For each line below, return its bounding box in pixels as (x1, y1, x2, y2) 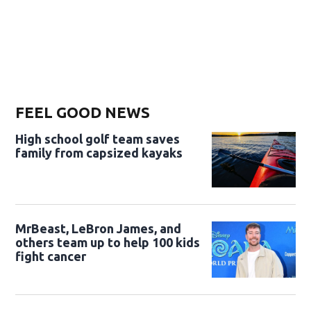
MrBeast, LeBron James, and (15, 221, 182, 236)
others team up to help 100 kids (15, 235, 201, 250)
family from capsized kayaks (15, 145, 183, 160)
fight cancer (15, 249, 87, 264)
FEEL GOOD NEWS (15, 103, 151, 121)
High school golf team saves (15, 131, 180, 146)
